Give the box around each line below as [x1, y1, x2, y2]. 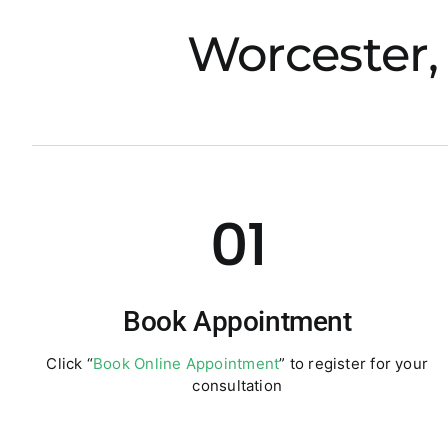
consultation [192, 376, 283, 395]
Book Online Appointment [93, 354, 280, 373]
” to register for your [279, 354, 429, 373]
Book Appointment [123, 305, 352, 338]
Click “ [46, 354, 93, 373]
